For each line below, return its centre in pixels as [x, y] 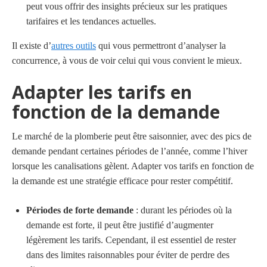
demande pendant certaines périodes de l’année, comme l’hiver [130, 151]
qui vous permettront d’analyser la [161, 45]
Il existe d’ [32, 45]
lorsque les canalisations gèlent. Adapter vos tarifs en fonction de [133, 166]
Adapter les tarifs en [102, 92]
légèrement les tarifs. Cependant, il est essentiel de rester [131, 240]
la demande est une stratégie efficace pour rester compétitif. [122, 181]
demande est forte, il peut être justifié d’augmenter [120, 225]
